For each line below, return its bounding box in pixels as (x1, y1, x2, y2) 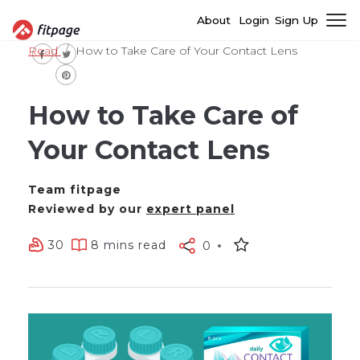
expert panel (146, 202, 235, 216)
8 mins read (91, 237, 166, 252)
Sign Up (274, 14, 318, 27)
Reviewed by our (28, 202, 146, 216)
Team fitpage (28, 182, 121, 197)
